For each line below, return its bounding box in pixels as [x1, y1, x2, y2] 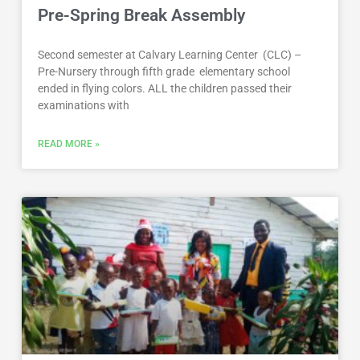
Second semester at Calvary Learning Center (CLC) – [38, 47, 302, 61]
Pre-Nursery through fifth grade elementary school [38, 64, 291, 78]
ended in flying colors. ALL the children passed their [38, 81, 292, 95]
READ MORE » [38, 137, 100, 149]
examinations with [38, 98, 130, 112]
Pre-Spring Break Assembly [38, 5, 246, 25]
